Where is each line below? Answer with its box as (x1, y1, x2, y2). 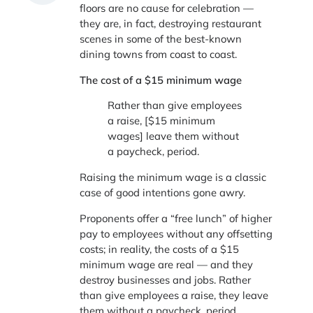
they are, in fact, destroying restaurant (80, 16, 262, 30)
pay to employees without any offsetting (80, 227, 273, 241)
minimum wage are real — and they (80, 258, 254, 272)
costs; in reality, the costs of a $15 (80, 242, 240, 256)
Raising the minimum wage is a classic (80, 170, 267, 184)
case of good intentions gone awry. (80, 186, 246, 200)
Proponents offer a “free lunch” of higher (80, 212, 272, 226)
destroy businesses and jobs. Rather (80, 273, 252, 287)
